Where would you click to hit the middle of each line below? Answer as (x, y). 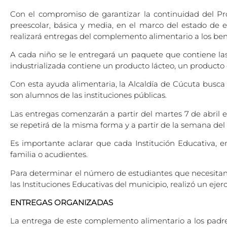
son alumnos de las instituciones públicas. (88, 95)
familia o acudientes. (49, 155)
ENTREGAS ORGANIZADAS (62, 202)
